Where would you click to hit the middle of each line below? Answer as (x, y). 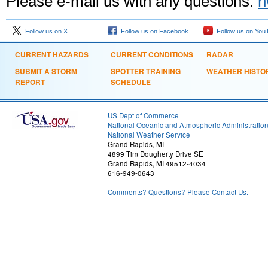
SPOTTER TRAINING (146, 71)
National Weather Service (149, 135)
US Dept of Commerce (143, 115)
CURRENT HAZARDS (52, 54)
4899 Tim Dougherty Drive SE (156, 154)
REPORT (30, 82)
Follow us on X (45, 31)
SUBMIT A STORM (46, 71)
